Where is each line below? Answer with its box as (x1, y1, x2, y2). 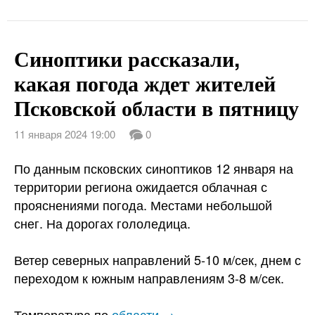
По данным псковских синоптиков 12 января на (14, 159, 293, 177)
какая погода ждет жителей (14, 67, 276, 98)
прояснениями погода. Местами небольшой (14, 195, 272, 214)
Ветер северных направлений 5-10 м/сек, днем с (14, 250, 301, 269)
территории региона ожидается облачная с (14, 177, 267, 195)
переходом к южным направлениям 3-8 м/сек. (14, 269, 284, 287)
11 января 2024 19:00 (14, 127, 115, 141)
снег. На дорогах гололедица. (14, 214, 191, 232)
